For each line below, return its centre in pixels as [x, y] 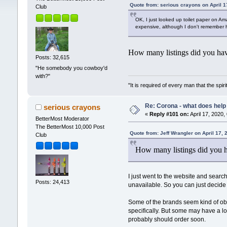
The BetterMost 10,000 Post [70, 126]
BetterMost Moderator [62, 118]
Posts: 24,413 [52, 182]
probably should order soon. [167, 219]
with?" [43, 76]
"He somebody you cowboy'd [71, 68]
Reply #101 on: [169, 114]
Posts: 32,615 [52, 57]
